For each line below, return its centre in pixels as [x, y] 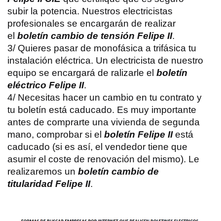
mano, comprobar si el [56, 134]
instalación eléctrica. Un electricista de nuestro [105, 60]
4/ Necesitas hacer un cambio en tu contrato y [105, 97]
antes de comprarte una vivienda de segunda [104, 122]
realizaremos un [43, 171]
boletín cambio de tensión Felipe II [95, 36]
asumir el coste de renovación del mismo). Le [103, 159]
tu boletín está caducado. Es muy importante [102, 110]
